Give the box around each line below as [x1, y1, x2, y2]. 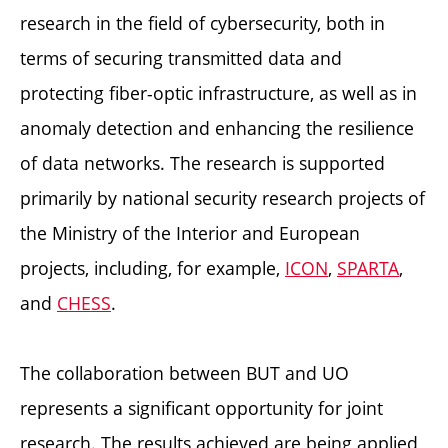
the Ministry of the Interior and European [20, 220, 360, 245]
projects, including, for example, [20, 255, 285, 280]
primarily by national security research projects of [20, 185, 425, 210]
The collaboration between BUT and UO [20, 360, 349, 385]
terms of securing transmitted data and [20, 45, 342, 70]
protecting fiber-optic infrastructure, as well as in [20, 80, 417, 105]
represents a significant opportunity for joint [20, 395, 383, 420]
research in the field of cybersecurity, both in [20, 10, 385, 35]
